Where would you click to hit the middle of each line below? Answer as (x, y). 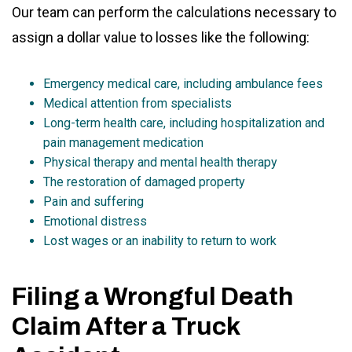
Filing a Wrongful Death (153, 297)
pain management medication (123, 143)
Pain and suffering (93, 202)
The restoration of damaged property (144, 182)
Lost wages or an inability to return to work (160, 241)
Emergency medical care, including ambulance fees (183, 84)
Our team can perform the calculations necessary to (174, 13)
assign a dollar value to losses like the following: (161, 38)
